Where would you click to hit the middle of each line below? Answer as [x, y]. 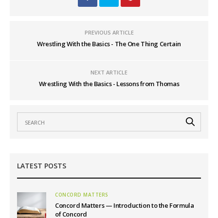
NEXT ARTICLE [109, 73]
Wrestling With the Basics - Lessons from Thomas [109, 84]
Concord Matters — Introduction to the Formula [125, 206]
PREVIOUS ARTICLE [109, 33]
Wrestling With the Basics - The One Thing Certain [109, 44]
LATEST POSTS [42, 166]
